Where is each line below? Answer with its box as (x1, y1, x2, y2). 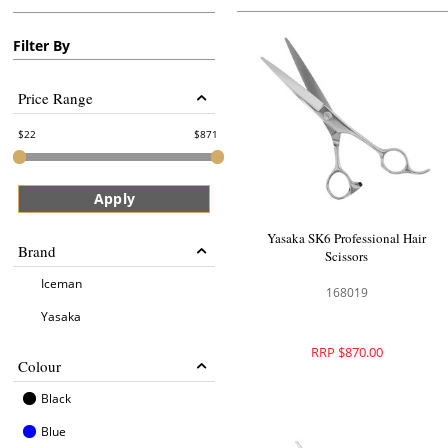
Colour (18, 356, 62, 376)
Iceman (41, 275, 83, 292)
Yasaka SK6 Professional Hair (267, 228, 427, 247)
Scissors (325, 246, 369, 265)
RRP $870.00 (310, 342, 383, 361)
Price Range (18, 88, 94, 108)
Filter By (13, 36, 71, 55)
